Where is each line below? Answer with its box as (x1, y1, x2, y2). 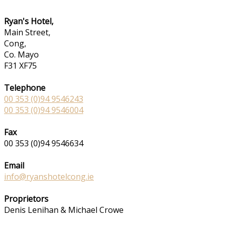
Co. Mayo (4, 48, 39, 60)
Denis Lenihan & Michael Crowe (4, 204, 124, 215)
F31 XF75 (4, 60, 37, 71)
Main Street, (4, 26, 50, 38)
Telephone (4, 82, 45, 93)
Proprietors (4, 193, 48, 204)
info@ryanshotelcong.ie (4, 171, 94, 182)
